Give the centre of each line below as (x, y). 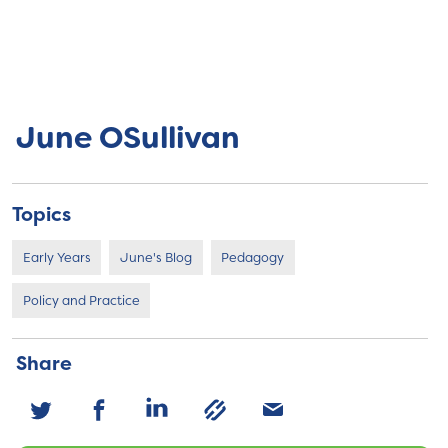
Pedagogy (253, 257)
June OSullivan (128, 138)
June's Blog (155, 257)
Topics (41, 213)
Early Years (56, 257)
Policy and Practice (81, 300)
